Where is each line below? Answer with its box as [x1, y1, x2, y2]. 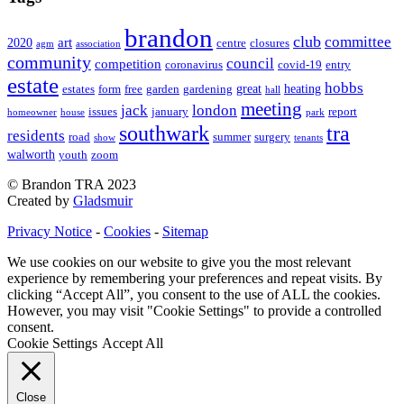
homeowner [7, 107, 57, 118]
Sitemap [162, 224, 208, 240]
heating [284, 81, 321, 96]
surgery [254, 131, 290, 144]
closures [250, 37, 289, 50]
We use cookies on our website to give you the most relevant [7, 254, 351, 271]
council [226, 55, 274, 73]
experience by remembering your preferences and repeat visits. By [7, 271, 382, 287]
